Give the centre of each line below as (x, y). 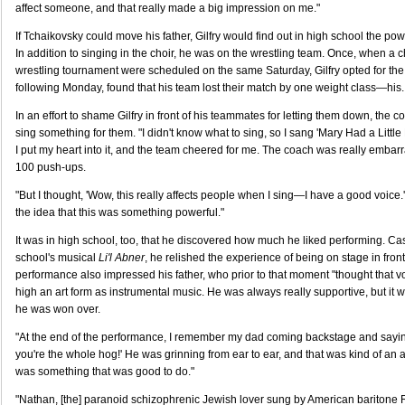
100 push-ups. (51, 167)
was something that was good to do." (105, 372)
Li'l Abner (122, 258)
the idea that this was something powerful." (120, 212)
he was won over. (58, 309)
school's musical (57, 258)
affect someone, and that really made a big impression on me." (168, 8)
